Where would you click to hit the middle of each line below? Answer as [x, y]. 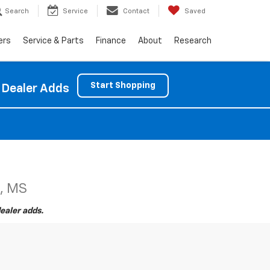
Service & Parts [53, 41]
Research [193, 41]
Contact [136, 11]
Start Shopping [123, 86]
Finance [111, 41]
